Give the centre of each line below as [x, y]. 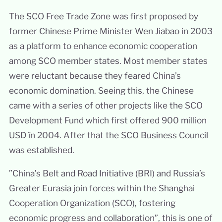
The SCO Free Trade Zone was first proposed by [103, 16]
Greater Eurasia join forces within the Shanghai [102, 188]
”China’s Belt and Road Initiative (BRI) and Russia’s [107, 173]
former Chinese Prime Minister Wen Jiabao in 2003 [111, 31]
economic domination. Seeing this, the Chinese [101, 90]
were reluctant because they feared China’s [95, 75]
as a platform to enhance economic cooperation [103, 46]
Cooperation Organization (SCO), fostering [92, 203]
